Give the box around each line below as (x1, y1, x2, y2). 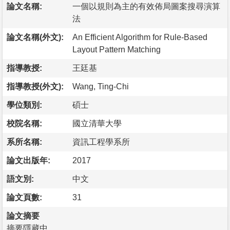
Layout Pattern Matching (72, 45, 161, 54)
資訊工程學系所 (72, 137, 130, 146)
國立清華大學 (72, 119, 122, 128)
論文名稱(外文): (7, 32, 64, 42)
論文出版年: (7, 156, 50, 165)
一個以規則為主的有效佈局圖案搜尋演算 (72, 2, 220, 11)
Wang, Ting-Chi (72, 82, 129, 91)
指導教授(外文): (7, 82, 64, 91)
